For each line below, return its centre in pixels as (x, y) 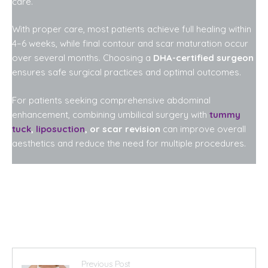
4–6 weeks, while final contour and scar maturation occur (130, 44)
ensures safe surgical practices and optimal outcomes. (127, 72)
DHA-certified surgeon (203, 58)
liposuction (60, 129)
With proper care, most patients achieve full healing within (132, 29)
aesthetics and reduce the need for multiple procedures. (129, 143)
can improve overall (203, 129)
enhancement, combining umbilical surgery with (111, 114)
